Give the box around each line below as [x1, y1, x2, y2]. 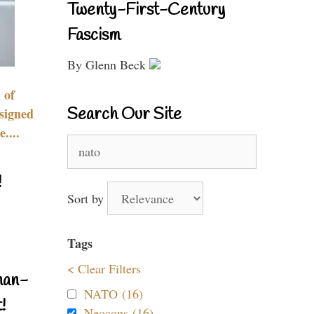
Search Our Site [67, 104, 182, 126]
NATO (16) [84, 285, 143, 302]
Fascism [67, 25, 121, 47]
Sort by [67, 190, 107, 207]
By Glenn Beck [67, 56, 149, 73]
